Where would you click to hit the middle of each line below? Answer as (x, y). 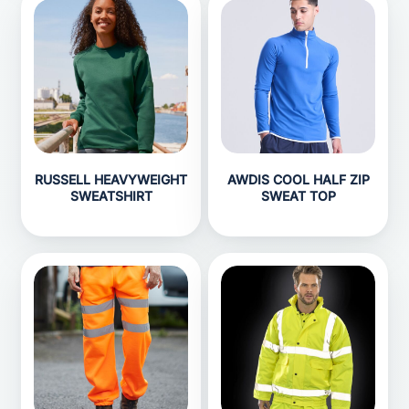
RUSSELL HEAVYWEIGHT (111, 179)
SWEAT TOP (298, 196)
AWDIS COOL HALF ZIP (298, 179)
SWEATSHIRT (111, 196)
